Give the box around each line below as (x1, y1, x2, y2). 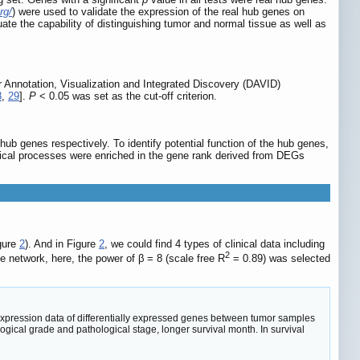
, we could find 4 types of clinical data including (104, 238, 325, 250)
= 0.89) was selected (230, 252, 330, 265)
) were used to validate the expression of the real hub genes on (12, 6, 305, 18)
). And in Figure (25, 238, 99, 250)
